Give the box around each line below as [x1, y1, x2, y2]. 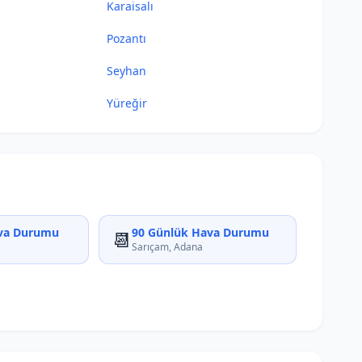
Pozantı [106, 31, 146, 46]
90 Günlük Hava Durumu [132, 225, 270, 240]
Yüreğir [106, 95, 147, 111]
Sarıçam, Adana [132, 240, 204, 254]
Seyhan [106, 63, 146, 78]
